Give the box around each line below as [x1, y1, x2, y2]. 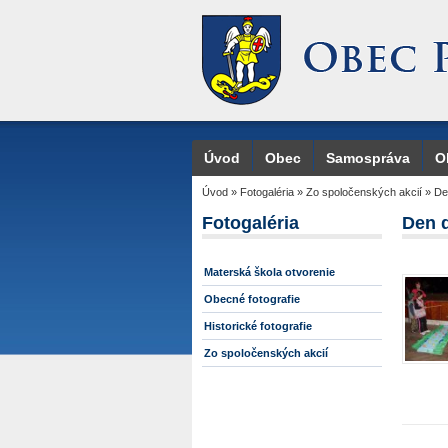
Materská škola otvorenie [204, 266, 335, 278]
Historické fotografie [204, 320, 312, 332]
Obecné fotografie [204, 293, 300, 305]
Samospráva [326, 150, 410, 166]
